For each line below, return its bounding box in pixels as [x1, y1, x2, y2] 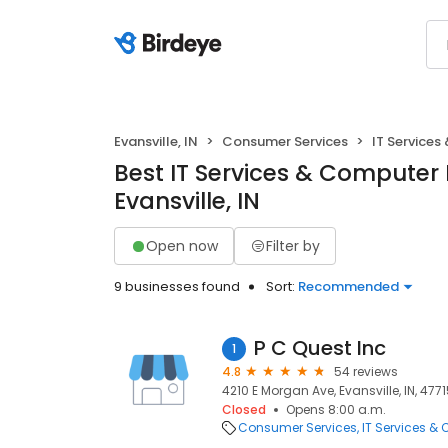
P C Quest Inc [254, 334, 386, 362]
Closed [222, 401, 266, 418]
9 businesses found [114, 277, 240, 296]
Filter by [266, 235, 320, 256]
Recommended [298, 277, 399, 296]
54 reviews [334, 363, 398, 380]
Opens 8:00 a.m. [286, 401, 386, 418]
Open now [146, 235, 218, 256]
